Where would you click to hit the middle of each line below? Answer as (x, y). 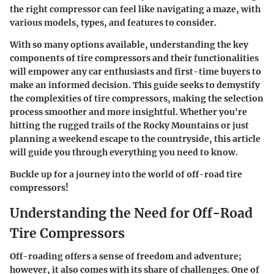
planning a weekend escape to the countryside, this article (135, 139)
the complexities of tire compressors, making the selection (137, 98)
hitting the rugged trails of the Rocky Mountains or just (129, 125)
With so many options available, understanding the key (129, 44)
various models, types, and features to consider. (113, 22)
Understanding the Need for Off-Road (131, 213)
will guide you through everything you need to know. (124, 152)
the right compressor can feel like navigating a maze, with (135, 9)
